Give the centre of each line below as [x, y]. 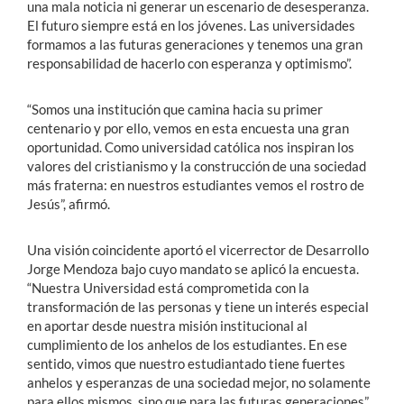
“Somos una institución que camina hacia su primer [175, 109]
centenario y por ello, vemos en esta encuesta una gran [188, 128]
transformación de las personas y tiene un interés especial [198, 306]
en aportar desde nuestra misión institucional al [167, 325]
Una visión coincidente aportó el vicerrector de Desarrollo [198, 249]
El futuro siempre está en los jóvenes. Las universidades [191, 25]
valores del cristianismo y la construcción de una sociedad [197, 165]
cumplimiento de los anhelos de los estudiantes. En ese [187, 344]
